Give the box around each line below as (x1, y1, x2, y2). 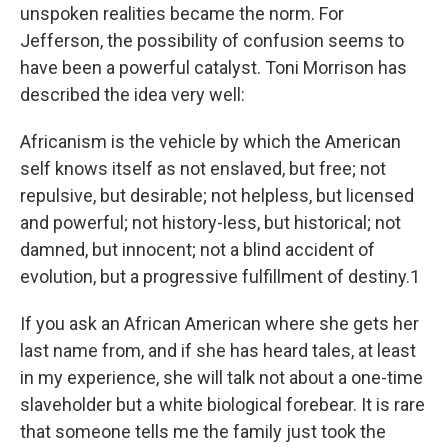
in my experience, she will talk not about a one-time (20, 367, 423, 388)
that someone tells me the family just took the (20, 421, 386, 442)
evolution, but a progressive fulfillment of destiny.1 (20, 266, 420, 287)
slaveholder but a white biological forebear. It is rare (20, 394, 425, 415)
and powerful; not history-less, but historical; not (20, 212, 401, 233)
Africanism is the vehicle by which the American (20, 131, 401, 152)
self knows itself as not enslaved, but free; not (20, 158, 386, 179)
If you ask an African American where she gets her (20, 313, 419, 334)
